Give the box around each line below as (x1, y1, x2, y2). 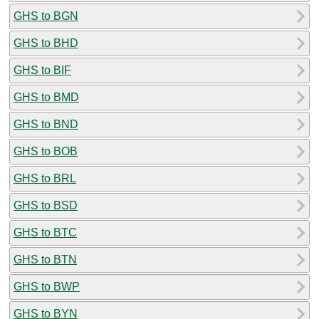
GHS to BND (14, 117, 78, 130)
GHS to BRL (14, 172, 76, 184)
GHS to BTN (14, 253, 77, 266)
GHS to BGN (14, 9, 78, 22)
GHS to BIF (14, 63, 71, 76)
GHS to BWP (14, 280, 80, 293)
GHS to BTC (14, 226, 77, 239)
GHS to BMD (14, 90, 79, 103)
